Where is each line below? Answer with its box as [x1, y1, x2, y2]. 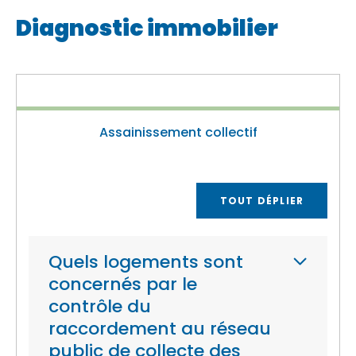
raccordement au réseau [48, 316, 271, 341]
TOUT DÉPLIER [219, 193, 304, 207]
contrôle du [48, 294, 151, 319]
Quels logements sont [48, 250, 243, 274]
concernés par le [48, 272, 197, 296]
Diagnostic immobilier [16, 13, 278, 44]
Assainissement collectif [99, 123, 257, 141]
